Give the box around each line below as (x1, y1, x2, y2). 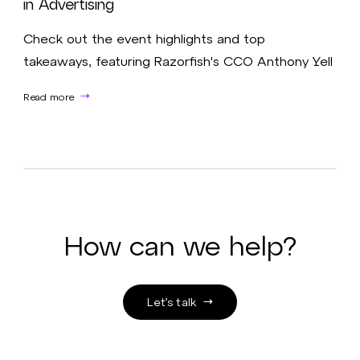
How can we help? (63, 228, 297, 261)
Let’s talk (147, 294, 197, 309)
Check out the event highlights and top (23, 31, 266, 47)
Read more (23, 90, 75, 102)
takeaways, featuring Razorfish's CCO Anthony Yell (23, 53, 333, 69)
